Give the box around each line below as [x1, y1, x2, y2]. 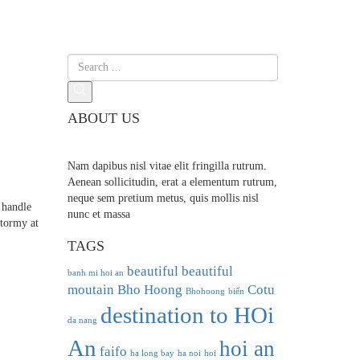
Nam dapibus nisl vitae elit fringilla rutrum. [67, 159, 267, 172]
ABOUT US [67, 109, 140, 126]
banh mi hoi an [67, 268, 124, 277]
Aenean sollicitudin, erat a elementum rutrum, [67, 175, 277, 188]
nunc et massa [67, 207, 130, 220]
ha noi [177, 348, 201, 358]
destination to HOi [100, 301, 274, 328]
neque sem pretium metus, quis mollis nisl [67, 191, 259, 204]
